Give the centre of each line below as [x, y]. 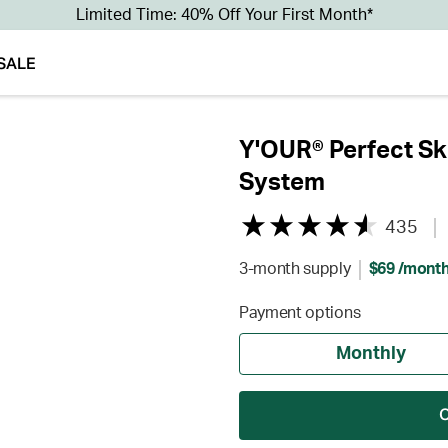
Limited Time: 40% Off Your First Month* [224, 15]
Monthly [371, 354]
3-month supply [295, 269]
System [282, 183]
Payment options [300, 313]
